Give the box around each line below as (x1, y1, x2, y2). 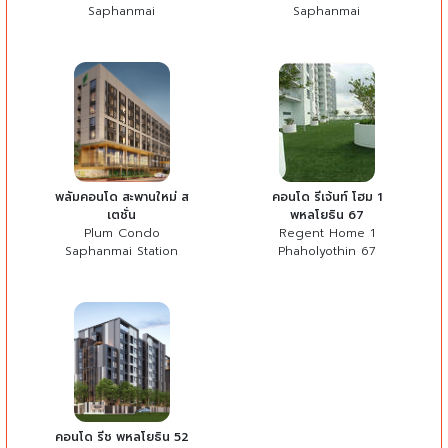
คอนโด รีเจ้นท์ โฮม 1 (271, 187, 382, 206)
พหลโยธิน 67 (289, 205, 364, 224)
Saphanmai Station (65, 241, 178, 260)
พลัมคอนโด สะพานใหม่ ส (54, 187, 189, 206)
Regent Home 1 (278, 223, 375, 242)
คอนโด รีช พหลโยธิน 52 (54, 427, 189, 446)
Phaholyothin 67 (277, 241, 376, 260)
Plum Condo (83, 223, 160, 242)
